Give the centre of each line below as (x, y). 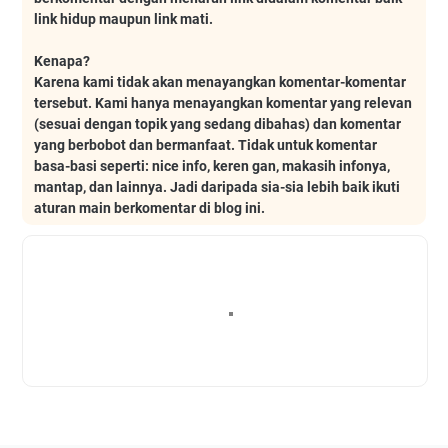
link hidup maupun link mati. (123, 18)
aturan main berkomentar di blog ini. (149, 207)
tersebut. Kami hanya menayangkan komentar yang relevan (223, 102)
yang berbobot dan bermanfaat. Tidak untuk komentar (205, 144)
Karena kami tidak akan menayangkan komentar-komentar (220, 81)
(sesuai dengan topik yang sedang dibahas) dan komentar (217, 123)
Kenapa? (62, 60)
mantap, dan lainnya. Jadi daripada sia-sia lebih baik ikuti (217, 186)
